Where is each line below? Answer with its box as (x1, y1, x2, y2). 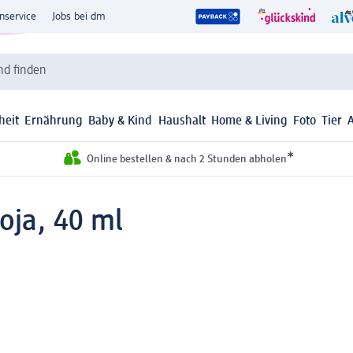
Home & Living (210, 115, 288, 128)
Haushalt (158, 115, 206, 128)
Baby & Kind (88, 115, 153, 128)
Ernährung (24, 115, 84, 128)
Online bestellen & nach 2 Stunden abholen (86, 154, 287, 165)
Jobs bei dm (52, 11, 106, 22)
